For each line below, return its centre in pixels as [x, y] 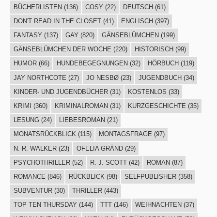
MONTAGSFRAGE [125, 134]
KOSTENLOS [147, 92]
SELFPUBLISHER [150, 176]
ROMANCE [29, 176]
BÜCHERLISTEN [38, 7]
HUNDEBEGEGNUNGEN [92, 63]
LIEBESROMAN [82, 120]
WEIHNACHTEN [158, 205]
